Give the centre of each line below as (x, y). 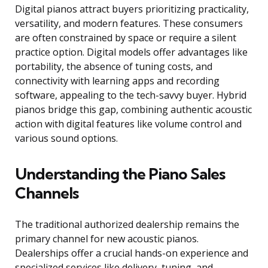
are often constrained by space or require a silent (126, 38)
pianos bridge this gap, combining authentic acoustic (133, 110)
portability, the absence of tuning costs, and (114, 67)
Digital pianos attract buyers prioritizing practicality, (132, 9)
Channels (47, 193)
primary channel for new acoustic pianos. (107, 239)
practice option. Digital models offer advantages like (131, 52)
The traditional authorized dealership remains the (127, 225)
